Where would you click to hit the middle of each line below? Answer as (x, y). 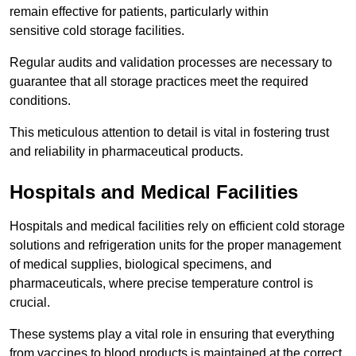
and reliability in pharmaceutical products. (126, 152)
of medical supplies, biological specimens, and (141, 265)
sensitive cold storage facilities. (97, 31)
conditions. (40, 101)
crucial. (30, 303)
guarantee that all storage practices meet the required (159, 82)
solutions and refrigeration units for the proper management (175, 246)
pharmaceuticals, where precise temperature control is (161, 284)
